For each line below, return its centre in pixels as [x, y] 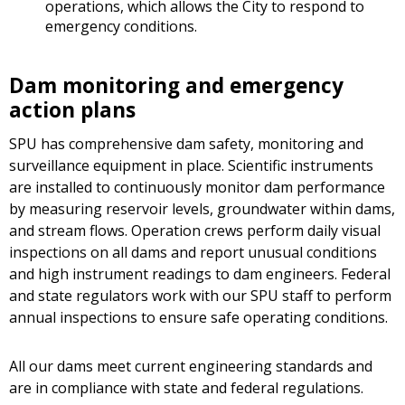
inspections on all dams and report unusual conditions [193, 253]
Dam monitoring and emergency [176, 86]
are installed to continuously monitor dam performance [197, 188]
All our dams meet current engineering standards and [191, 367]
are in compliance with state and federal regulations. [186, 388]
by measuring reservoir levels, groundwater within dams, [202, 209]
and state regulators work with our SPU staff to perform [200, 296]
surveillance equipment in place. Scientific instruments [191, 166]
